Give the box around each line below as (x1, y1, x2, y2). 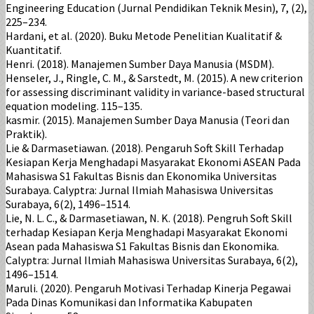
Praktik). (6, 127, 47, 142)
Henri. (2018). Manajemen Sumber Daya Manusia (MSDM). (6, 57, 274, 71)
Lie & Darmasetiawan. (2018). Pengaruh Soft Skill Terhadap (6, 141, 284, 156)
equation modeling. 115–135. (6, 99, 142, 114)
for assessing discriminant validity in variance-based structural (6, 85, 305, 100)
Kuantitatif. (6, 43, 62, 57)
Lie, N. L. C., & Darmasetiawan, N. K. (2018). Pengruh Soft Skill (6, 211, 292, 226)
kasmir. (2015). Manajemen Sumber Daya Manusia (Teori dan (6, 113, 289, 128)
